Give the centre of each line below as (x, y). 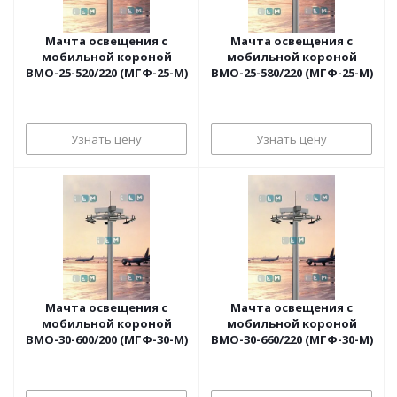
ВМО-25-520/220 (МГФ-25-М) (106, 73)
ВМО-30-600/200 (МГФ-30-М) (106, 339)
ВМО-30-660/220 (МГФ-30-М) (292, 339)
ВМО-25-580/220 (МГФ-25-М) (292, 73)
